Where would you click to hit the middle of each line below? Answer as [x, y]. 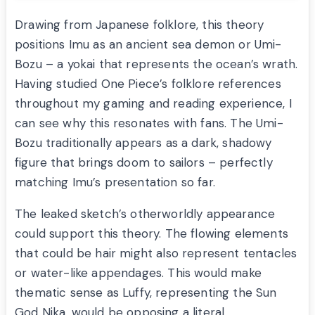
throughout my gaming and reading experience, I [153, 104]
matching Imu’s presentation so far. [115, 182]
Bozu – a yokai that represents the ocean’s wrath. [156, 64]
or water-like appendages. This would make [138, 273]
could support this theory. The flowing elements [152, 234]
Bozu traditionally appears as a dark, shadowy [143, 143]
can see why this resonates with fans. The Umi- [149, 123]
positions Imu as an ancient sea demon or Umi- [148, 45]
